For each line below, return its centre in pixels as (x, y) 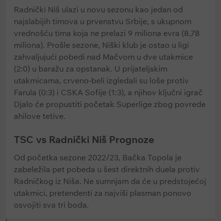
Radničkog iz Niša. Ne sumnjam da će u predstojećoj (110, 181)
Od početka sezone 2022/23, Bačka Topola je (98, 157)
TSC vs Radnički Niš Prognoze (85, 139)
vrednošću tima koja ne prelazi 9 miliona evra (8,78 (107, 33)
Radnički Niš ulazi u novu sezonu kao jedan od (98, 9)
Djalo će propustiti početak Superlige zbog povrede (110, 104)
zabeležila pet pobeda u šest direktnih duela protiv (107, 169)
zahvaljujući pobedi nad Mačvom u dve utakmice (103, 57)
